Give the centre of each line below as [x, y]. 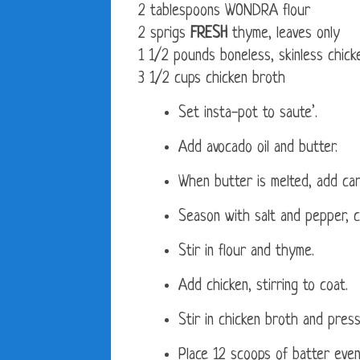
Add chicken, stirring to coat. [263, 287]
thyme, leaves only [284, 35]
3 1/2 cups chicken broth [212, 80]
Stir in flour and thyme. [246, 252]
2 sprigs [164, 35]
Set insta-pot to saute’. [248, 114]
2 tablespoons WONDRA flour [224, 12]
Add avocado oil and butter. [258, 149]
